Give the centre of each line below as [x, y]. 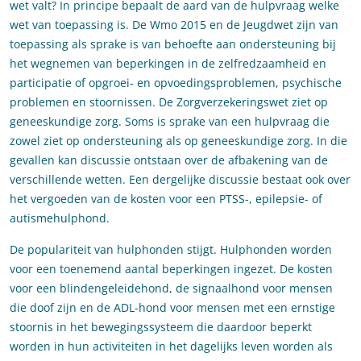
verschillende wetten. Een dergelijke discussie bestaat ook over [180, 180]
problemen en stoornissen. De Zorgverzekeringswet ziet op [169, 102]
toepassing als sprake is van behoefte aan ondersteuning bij [173, 44]
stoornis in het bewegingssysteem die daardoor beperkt [161, 327]
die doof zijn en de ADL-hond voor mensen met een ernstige [172, 308]
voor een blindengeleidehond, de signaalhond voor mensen [171, 288]
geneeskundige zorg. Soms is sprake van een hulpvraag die [170, 122]
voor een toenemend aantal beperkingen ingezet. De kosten [171, 269]
